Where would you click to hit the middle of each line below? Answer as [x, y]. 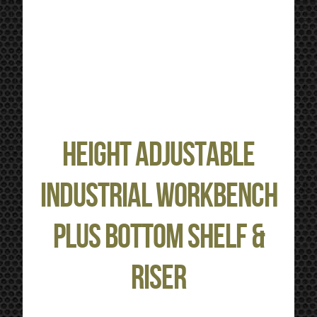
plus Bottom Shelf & [158, 237]
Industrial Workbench [158, 196]
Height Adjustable [158, 155]
